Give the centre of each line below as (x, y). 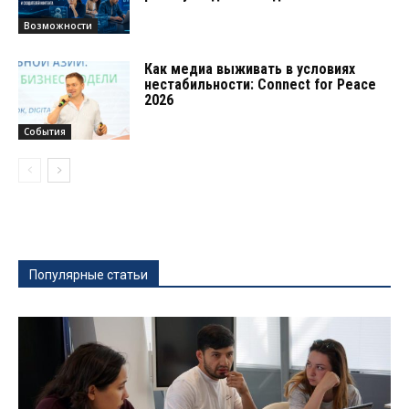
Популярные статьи (89, 274)
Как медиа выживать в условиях (250, 68)
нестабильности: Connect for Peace (261, 84)
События (45, 131)
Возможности (58, 25)
